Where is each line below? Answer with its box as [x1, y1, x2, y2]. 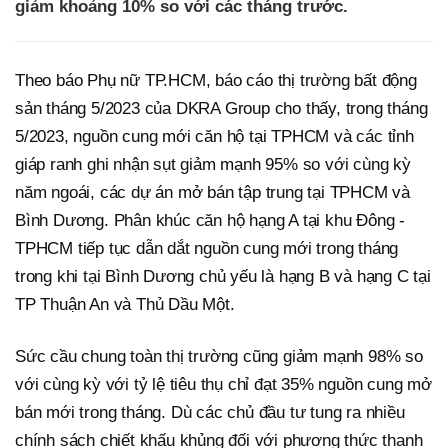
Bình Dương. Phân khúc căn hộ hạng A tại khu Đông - [15, 211, 405, 231]
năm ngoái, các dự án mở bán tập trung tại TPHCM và [15, 183, 410, 203]
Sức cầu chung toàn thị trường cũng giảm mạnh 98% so [15, 347, 423, 367]
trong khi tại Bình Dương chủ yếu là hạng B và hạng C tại [15, 267, 431, 287]
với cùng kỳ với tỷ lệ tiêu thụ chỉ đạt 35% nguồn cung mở [15, 375, 432, 395]
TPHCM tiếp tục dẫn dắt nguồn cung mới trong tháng [15, 239, 399, 259]
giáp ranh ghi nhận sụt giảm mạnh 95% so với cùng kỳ [15, 155, 411, 175]
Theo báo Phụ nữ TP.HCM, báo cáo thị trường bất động [15, 71, 417, 91]
